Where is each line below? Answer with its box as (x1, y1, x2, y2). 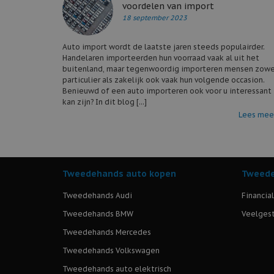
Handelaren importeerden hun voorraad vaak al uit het (62, 53, 259, 62)
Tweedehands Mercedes (62, 227, 151, 237)
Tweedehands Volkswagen (62, 245, 160, 255)
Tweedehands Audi (62, 190, 132, 200)
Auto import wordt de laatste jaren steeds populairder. (62, 42, 265, 51)
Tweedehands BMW (62, 209, 133, 218)
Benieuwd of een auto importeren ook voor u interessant (62, 86, 272, 95)
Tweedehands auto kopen (62, 168, 176, 179)
